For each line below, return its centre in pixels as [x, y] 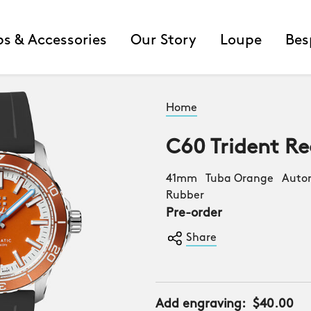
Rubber [188, 196]
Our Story [163, 40]
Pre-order [194, 213]
